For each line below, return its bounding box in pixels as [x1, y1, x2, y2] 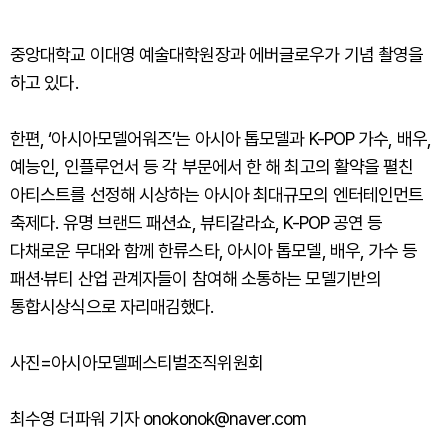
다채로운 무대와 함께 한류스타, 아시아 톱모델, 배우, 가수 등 [10, 240, 418, 262]
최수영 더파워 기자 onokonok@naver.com [10, 408, 306, 430]
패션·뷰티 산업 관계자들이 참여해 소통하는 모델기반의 [10, 268, 381, 290]
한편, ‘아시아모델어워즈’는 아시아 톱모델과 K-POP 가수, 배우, [10, 128, 431, 150]
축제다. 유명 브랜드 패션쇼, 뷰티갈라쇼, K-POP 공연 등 [10, 212, 383, 234]
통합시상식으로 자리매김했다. [10, 296, 214, 318]
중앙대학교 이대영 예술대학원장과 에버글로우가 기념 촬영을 [10, 44, 424, 66]
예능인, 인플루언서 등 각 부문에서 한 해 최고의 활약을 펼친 [10, 156, 414, 178]
